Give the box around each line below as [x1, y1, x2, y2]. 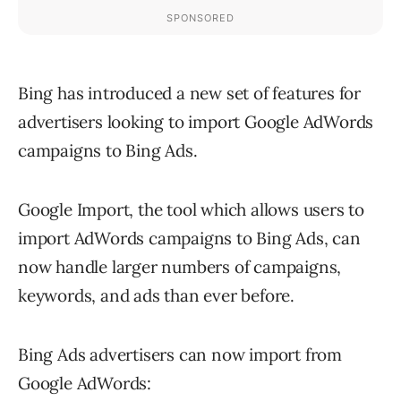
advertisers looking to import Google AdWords [18, 111, 374, 133]
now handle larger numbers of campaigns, [18, 256, 342, 278]
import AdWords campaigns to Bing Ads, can [18, 227, 361, 250]
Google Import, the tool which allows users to [18, 199, 364, 221]
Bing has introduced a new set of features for [18, 82, 361, 105]
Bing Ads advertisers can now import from [18, 344, 342, 366]
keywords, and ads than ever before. [18, 285, 294, 307]
